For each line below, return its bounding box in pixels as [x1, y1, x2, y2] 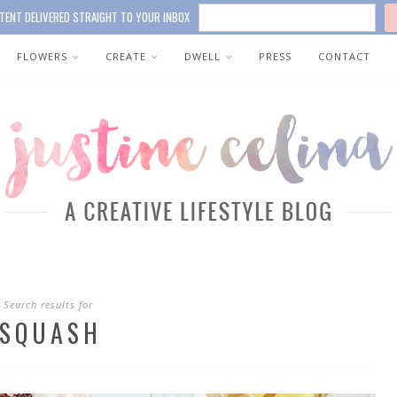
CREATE [105, 50, 146, 63]
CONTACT [318, 50, 370, 63]
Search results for [3, 298, 93, 311]
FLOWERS [17, 50, 67, 63]
